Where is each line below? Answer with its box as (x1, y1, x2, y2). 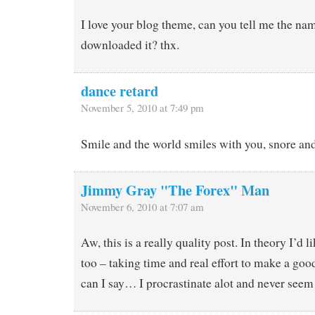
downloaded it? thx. (81, 36, 179, 53)
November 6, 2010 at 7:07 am (81, 199, 204, 214)
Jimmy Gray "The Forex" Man (81, 179, 269, 200)
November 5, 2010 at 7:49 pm (81, 100, 204, 115)
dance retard (81, 79, 158, 101)
